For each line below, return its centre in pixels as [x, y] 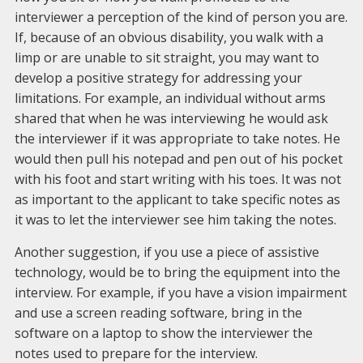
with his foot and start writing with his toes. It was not [177, 179]
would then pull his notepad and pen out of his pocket [178, 159]
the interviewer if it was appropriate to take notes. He [177, 139]
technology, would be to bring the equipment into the [177, 272]
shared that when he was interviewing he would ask [171, 118]
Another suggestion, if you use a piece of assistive [167, 252]
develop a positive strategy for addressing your [158, 78]
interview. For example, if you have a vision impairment [180, 293]
